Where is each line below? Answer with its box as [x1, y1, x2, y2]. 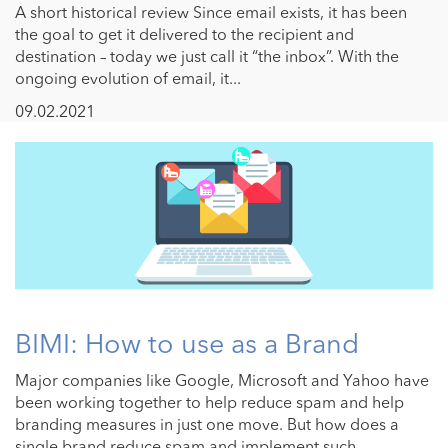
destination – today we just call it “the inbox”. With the [15, 46, 399, 67]
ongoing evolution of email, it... [15, 68, 241, 89]
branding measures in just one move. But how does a [15, 414, 399, 435]
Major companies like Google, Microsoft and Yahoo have [15, 370, 429, 391]
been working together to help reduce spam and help [15, 392, 404, 413]
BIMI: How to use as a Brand [15, 327, 359, 361]
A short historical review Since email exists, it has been [15, 2, 407, 23]
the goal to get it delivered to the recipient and [15, 24, 354, 45]
